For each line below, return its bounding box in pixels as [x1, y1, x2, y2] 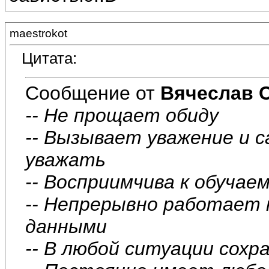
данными [25, 215, 107, 237]
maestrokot [10, 27, 67, 40]
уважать [25, 148, 106, 171]
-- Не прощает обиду [25, 104, 219, 126]
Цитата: [22, 49, 77, 68]
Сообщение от [25, 82, 160, 104]
